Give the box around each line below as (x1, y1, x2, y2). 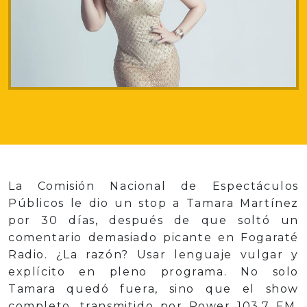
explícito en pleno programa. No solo (8, 265, 299, 279)
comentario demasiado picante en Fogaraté (8, 231, 299, 245)
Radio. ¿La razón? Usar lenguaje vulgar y (8, 248, 299, 262)
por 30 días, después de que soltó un (8, 214, 299, 228)
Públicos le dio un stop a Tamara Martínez (8, 197, 299, 210)
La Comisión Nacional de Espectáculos (8, 180, 299, 193)
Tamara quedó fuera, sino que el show (8, 282, 299, 296)
